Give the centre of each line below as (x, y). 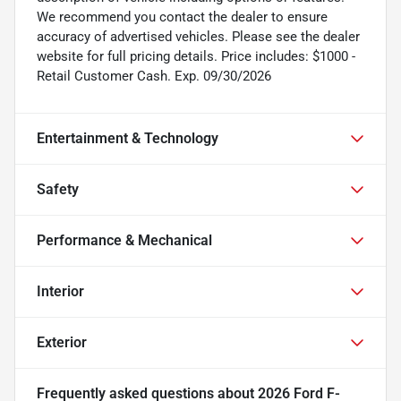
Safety (58, 189)
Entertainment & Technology (128, 138)
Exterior (62, 342)
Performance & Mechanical (124, 240)
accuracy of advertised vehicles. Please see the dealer (198, 36)
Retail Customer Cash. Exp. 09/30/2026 (154, 76)
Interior (60, 291)
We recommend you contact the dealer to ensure (182, 17)
